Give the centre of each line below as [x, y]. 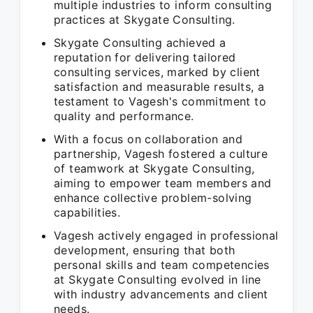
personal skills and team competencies [162, 265]
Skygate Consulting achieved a [140, 43]
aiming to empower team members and [163, 183]
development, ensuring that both [145, 250]
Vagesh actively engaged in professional [166, 235]
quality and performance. [124, 116]
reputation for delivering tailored [145, 57]
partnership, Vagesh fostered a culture [161, 154]
